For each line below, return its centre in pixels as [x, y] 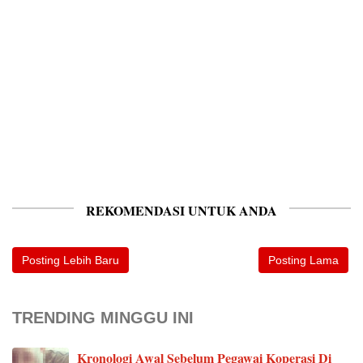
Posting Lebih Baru [70, 261]
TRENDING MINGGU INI [103, 318]
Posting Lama [303, 261]
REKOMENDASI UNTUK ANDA [181, 211]
